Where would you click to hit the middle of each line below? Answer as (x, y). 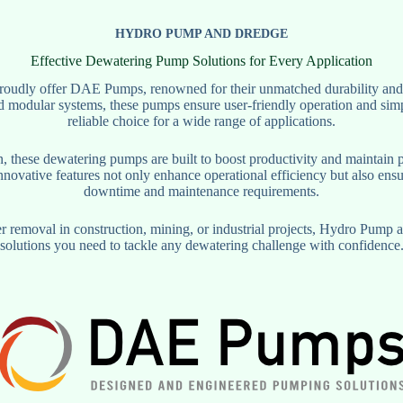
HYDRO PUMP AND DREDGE (201, 33)
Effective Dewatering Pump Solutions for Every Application (201, 60)
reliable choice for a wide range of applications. (201, 121)
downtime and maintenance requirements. (201, 191)
